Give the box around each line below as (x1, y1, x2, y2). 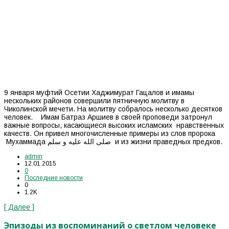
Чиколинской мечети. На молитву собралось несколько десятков (4, 105, 222, 113)
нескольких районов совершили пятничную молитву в (4, 97, 185, 105)
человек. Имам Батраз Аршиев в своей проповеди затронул (4, 113, 212, 122)
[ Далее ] (4, 203, 34, 212)
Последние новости (25, 174, 83, 182)
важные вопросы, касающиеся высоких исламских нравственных (4, 121, 224, 130)
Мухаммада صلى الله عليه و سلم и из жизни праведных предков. (111, 138, 222, 146)
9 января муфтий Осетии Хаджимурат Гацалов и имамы (4, 88, 194, 97)
